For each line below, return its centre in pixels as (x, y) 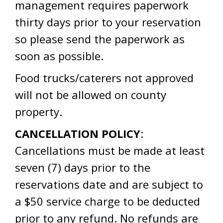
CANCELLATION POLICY (78, 133)
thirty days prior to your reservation (108, 22)
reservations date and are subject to (109, 184)
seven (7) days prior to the (83, 167)
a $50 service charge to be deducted (108, 201)
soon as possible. (59, 56)
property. (39, 111)
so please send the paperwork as (100, 39)
